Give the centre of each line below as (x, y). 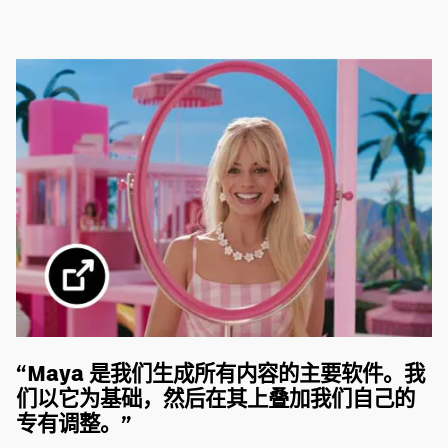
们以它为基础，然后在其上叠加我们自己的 (215, 399)
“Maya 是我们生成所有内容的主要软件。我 (220, 374)
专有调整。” (74, 424)
